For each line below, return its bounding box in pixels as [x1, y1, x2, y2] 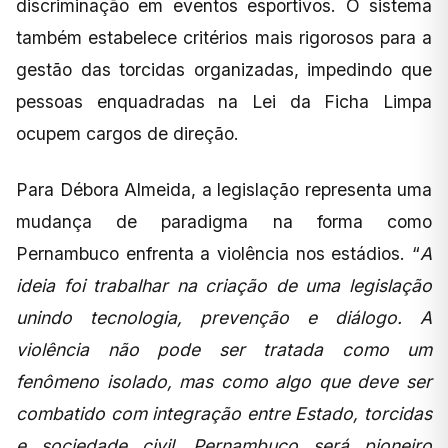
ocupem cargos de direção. [16, 122, 239, 144]
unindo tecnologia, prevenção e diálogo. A [16, 306, 432, 328]
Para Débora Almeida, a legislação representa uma [16, 178, 432, 200]
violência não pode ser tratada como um [16, 338, 432, 360]
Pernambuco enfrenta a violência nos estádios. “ [16, 242, 420, 264]
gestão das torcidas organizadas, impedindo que [16, 58, 432, 80]
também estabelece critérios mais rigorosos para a [16, 26, 432, 48]
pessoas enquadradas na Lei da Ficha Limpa [16, 90, 432, 112]
